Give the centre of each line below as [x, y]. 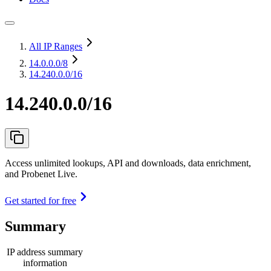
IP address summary [45, 252]
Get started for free [41, 200]
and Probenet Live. [41, 174]
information [45, 263]
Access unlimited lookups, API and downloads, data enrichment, [128, 163]
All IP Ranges [56, 46]
